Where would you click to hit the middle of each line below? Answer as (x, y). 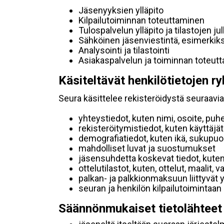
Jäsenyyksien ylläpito (121, 10)
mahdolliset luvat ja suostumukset (147, 148)
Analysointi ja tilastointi (124, 50)
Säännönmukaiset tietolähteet (140, 208)
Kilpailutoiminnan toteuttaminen (141, 20)
